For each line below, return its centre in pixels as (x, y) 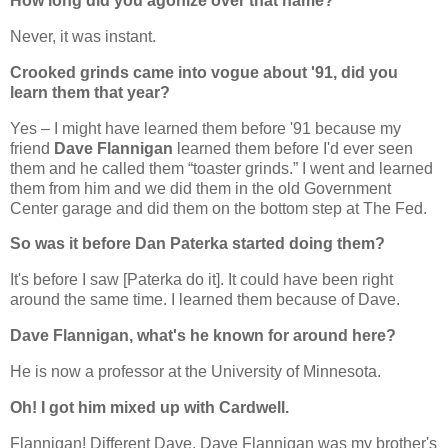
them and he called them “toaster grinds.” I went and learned (221, 168)
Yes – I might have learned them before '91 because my (205, 128)
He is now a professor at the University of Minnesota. (195, 371)
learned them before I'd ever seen (293, 148)
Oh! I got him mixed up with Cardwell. (149, 407)
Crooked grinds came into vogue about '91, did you (204, 72)
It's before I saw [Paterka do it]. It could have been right (201, 280)
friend (32, 148)
